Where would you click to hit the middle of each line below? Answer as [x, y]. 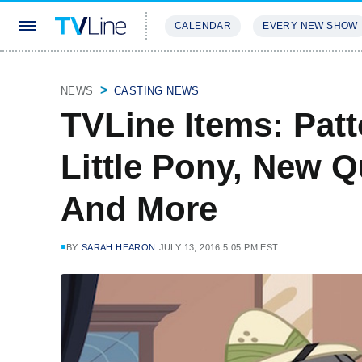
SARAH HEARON [118, 247]
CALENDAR [203, 26]
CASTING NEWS [157, 91]
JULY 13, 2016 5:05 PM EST [219, 247]
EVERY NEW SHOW [310, 26]
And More [139, 209]
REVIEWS [277, 74]
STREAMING [198, 74]
